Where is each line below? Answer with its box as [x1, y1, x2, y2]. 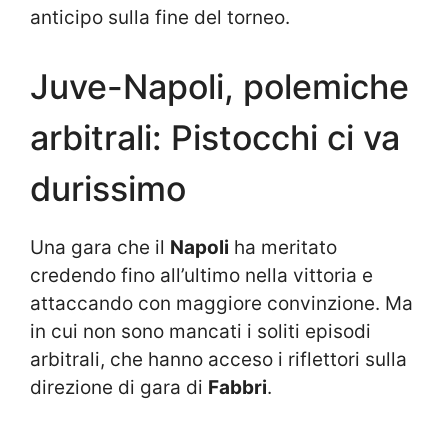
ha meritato [229, 235, 337, 259]
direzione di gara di [30, 375, 208, 399]
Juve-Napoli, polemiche [30, 65, 409, 107]
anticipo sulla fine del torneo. [30, 6, 290, 30]
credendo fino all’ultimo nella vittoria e [30, 263, 373, 287]
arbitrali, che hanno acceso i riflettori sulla [30, 347, 407, 371]
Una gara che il [30, 235, 170, 259]
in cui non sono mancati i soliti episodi [30, 319, 371, 343]
